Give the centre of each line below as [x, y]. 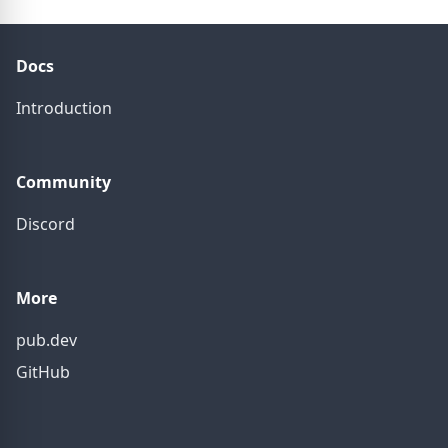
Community [63, 182]
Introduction [64, 108]
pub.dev [46, 340]
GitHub [43, 372]
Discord [45, 224]
